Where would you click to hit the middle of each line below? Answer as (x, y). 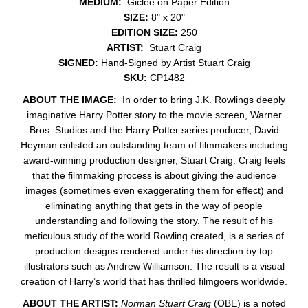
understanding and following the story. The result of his (154, 220)
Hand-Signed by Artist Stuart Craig (174, 62)
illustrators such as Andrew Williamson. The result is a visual (154, 266)
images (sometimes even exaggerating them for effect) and (154, 190)
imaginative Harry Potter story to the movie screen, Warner (154, 114)
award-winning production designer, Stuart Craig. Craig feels (154, 160)
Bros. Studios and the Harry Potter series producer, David (154, 130)
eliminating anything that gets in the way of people (154, 205)
